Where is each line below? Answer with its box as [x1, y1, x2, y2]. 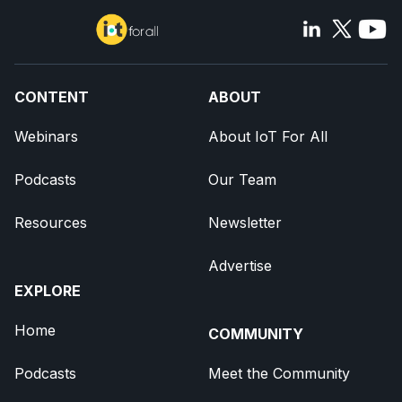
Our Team [208, 170, 276, 188]
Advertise [208, 256, 272, 275]
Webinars [14, 127, 78, 145]
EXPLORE [14, 281, 81, 300]
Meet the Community [208, 363, 350, 382]
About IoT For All [208, 127, 328, 145]
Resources [14, 213, 87, 232]
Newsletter [208, 213, 282, 232]
